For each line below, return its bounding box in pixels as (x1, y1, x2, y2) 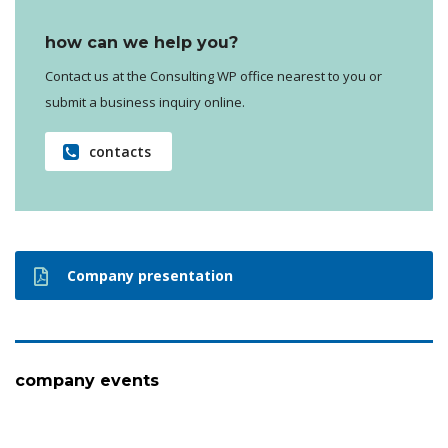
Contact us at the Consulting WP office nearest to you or (45, 67, 382, 85)
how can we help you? (45, 33, 238, 52)
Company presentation (67, 266, 233, 285)
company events (15, 371, 159, 390)
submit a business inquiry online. (45, 93, 245, 111)
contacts (89, 142, 151, 161)
